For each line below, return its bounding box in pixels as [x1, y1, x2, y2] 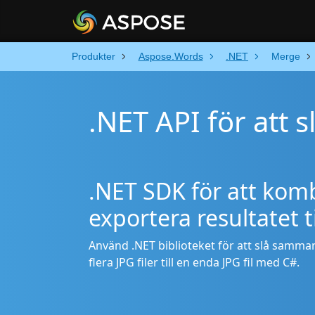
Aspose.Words [138, 51, 203, 62]
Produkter [72, 51, 115, 62]
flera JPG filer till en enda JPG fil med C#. [89, 255, 300, 270]
